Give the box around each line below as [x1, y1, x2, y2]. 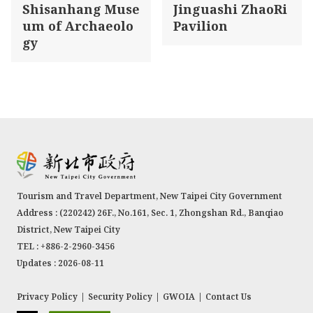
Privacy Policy [17, 290, 78, 303]
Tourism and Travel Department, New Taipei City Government [17, 189, 282, 202]
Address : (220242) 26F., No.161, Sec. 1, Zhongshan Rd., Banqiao [17, 206, 284, 219]
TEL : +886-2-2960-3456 [17, 240, 115, 252]
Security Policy [88, 290, 152, 303]
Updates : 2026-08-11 [17, 256, 104, 269]
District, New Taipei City [17, 223, 120, 235]
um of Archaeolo [22, 17, 133, 34]
